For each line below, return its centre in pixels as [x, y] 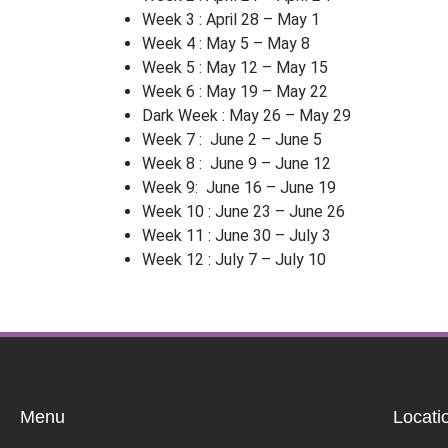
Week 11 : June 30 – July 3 [236, 236]
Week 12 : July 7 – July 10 [234, 260]
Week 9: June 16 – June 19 [239, 188]
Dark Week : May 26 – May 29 [246, 116]
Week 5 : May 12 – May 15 [235, 68]
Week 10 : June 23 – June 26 [243, 212]
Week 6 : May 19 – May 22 [235, 92]
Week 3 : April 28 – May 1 [231, 20]
